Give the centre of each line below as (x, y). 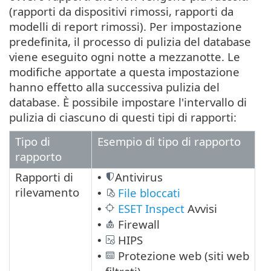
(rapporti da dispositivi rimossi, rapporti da (121, 11)
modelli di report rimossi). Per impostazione (126, 27)
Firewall (137, 224)
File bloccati (149, 193)
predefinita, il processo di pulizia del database (130, 42)
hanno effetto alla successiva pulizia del (114, 87)
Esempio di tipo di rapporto (169, 142)
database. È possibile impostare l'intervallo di (128, 102)
